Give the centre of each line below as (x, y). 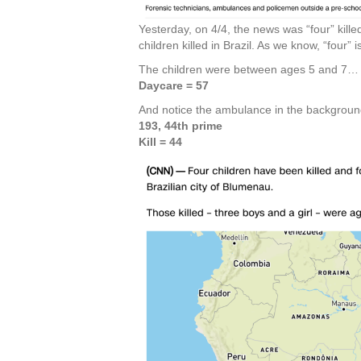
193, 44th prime (180, 126)
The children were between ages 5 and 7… (249, 70)
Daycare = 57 (174, 86)
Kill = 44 (160, 142)
